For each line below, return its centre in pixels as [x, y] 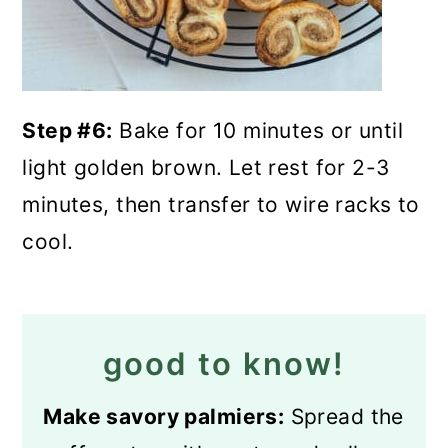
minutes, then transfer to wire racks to [221, 204]
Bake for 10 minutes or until [257, 130]
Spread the [344, 416]
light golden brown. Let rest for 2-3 [206, 167]
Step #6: [67, 130]
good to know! [224, 363]
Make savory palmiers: [164, 416]
